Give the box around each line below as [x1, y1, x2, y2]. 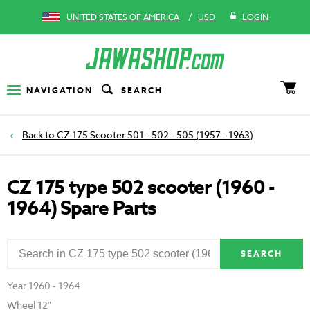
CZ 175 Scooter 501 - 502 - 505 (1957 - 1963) [57, 128, 253, 142]
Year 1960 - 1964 [7, 279, 80, 293]
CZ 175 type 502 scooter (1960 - [7, 174, 275, 203]
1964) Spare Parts [7, 194, 156, 224]
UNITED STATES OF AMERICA [66, 11, 179, 23]
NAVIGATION [26, 84, 93, 96]
